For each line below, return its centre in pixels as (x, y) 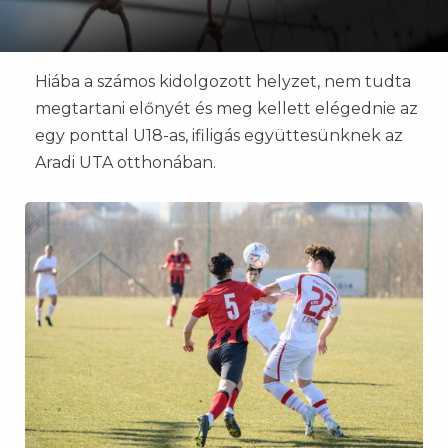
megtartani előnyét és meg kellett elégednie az (226, 108)
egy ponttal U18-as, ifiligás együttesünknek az (219, 135)
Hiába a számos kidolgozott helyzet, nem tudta (223, 81)
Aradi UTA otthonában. (125, 162)
